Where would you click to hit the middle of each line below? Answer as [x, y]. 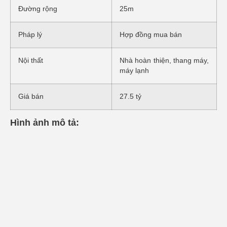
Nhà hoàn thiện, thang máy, [164, 60]
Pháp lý [30, 34]
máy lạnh [134, 70]
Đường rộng [38, 9]
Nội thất [31, 60]
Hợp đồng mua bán [151, 34]
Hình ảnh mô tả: [45, 122]
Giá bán [31, 96]
